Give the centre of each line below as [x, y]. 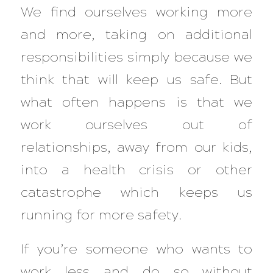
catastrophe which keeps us [136, 193]
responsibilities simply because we [136, 57]
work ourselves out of [136, 125]
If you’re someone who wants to [136, 249]
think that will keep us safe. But [136, 80]
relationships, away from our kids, [136, 147]
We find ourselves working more [136, 12]
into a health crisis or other [136, 170]
